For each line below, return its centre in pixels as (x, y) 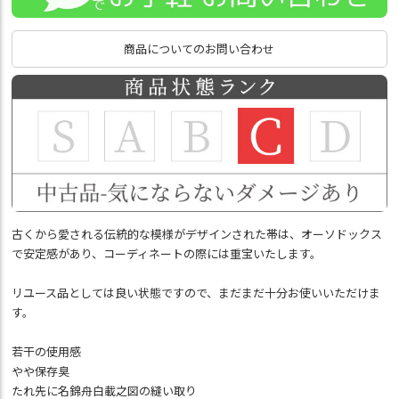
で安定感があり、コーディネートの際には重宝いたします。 (167, 254)
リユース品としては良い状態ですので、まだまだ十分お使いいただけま (196, 293)
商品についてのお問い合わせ (199, 48)
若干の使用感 (47, 352)
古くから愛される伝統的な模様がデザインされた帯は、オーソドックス (197, 234)
